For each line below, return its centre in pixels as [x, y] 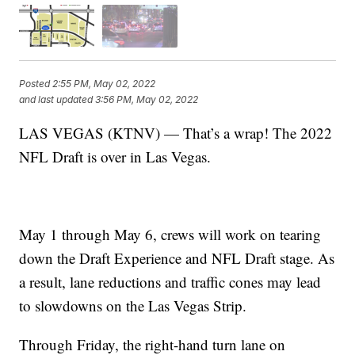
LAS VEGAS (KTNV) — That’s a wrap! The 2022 [176, 132]
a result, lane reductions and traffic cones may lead [170, 281]
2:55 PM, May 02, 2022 [104, 84]
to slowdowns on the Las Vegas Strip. [133, 305]
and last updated [56, 100]
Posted [36, 84]
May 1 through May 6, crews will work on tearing [170, 234]
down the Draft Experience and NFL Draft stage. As [177, 258]
